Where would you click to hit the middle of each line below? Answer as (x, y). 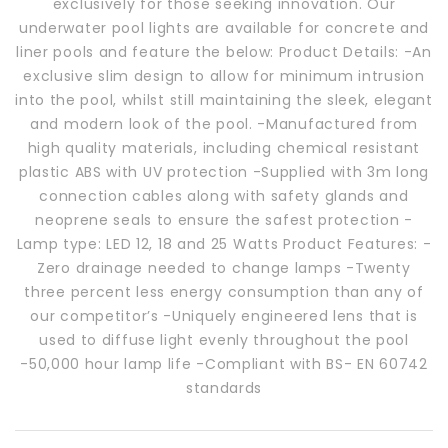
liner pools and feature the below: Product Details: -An (224, 52)
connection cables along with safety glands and (224, 196)
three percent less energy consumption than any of (224, 292)
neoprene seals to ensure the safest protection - (224, 220)
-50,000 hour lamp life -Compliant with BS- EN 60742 (224, 364)
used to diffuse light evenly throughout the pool (224, 340)
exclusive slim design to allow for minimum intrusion (224, 76)
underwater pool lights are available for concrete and (224, 28)
